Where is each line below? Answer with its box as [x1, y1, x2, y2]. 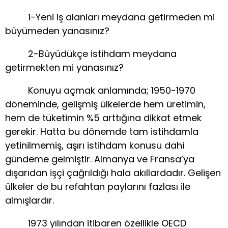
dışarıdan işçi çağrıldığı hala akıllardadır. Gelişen [5, 166, 221, 180]
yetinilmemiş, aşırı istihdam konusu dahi [5, 139, 184, 152]
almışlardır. [5, 194, 54, 207]
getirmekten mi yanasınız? [5, 61, 124, 74]
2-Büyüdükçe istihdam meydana [5, 47, 177, 61]
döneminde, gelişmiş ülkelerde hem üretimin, [5, 98, 206, 111]
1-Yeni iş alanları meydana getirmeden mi [5, 11, 215, 24]
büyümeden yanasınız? [5, 24, 109, 38]
